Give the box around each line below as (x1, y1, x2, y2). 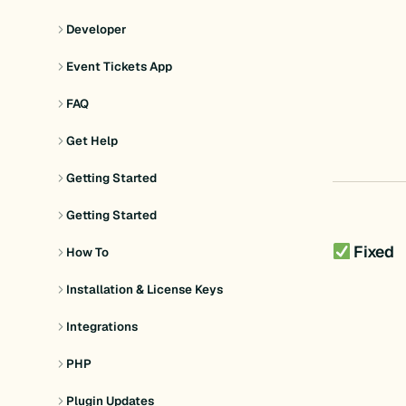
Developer (66, 22, 127, 38)
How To (66, 245, 110, 261)
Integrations (66, 318, 139, 334)
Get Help (66, 133, 119, 150)
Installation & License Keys (66, 281, 224, 297)
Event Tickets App (66, 59, 173, 75)
